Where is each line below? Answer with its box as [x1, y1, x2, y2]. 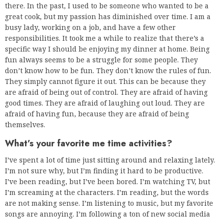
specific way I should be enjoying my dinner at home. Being [5, 44, 210, 54]
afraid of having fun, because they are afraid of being [5, 109, 189, 119]
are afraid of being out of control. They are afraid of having [5, 87, 208, 97]
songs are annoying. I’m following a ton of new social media [5, 209, 210, 219]
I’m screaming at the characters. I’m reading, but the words [5, 188, 209, 197]
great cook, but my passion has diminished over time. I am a [5, 12, 211, 22]
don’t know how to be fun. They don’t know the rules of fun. [5, 66, 211, 76]
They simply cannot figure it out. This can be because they [5, 77, 206, 86]
